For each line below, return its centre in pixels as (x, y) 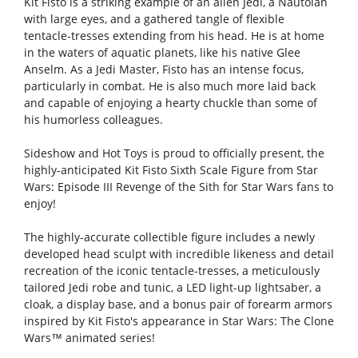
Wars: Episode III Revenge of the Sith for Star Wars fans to (178, 186)
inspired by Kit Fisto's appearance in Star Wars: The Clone (179, 320)
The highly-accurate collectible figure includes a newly (169, 237)
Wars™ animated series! (89, 337)
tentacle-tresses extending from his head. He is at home (174, 35)
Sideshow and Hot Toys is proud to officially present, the (174, 153)
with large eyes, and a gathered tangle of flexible (154, 18)
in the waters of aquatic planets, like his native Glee (162, 52)
